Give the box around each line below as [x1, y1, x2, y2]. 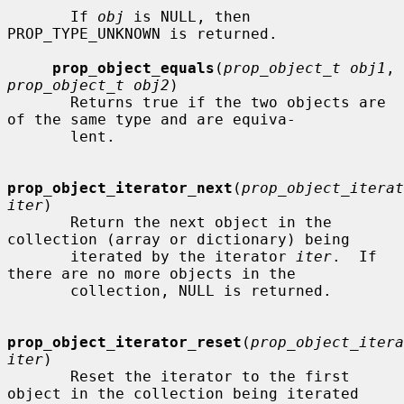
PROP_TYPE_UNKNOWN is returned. [7, 24, 278, 42]
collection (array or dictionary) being [7, 230, 350, 248]
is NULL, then [124, 7, 251, 25]
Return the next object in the [7, 213, 70, 231]
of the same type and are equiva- [7, 110, 296, 128]
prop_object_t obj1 [224, 59, 386, 77]
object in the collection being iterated [7, 384, 359, 402]
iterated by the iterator [70, 247, 296, 265]
